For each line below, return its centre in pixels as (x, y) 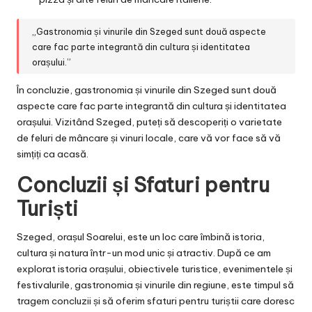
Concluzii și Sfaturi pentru (143, 185)
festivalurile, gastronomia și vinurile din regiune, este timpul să (155, 285)
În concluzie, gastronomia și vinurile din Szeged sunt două (147, 90)
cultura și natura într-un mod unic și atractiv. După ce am (144, 253)
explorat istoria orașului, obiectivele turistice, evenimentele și (155, 269)
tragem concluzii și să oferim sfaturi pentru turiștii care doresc (156, 301)
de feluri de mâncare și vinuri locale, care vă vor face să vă (149, 138)
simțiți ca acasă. (53, 154)
